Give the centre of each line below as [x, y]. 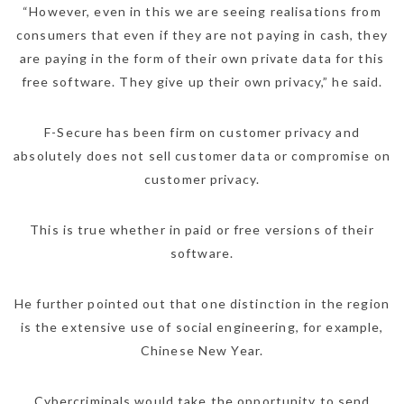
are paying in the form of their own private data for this [202, 59]
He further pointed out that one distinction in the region [202, 304]
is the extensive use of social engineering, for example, [202, 327]
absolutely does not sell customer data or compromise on [202, 156]
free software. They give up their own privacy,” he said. [202, 82]
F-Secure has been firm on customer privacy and [202, 133]
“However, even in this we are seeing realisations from [202, 12]
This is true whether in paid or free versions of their [202, 230]
